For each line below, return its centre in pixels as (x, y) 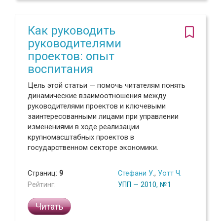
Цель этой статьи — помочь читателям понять (107, 85)
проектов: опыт (71, 56)
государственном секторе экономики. (93, 147)
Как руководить (72, 31)
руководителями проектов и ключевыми (97, 106)
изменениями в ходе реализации (83, 127)
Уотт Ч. (170, 173)
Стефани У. (136, 173)
